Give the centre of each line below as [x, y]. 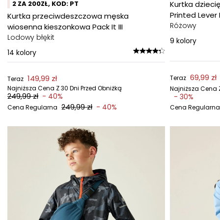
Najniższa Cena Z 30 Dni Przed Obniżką [65, 88]
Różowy [183, 26]
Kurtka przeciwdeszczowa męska [68, 16]
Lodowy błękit [31, 37]
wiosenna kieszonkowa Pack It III [65, 27]
